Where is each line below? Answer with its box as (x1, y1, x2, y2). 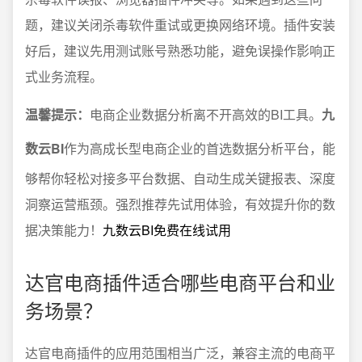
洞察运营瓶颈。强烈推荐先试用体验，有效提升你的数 (25, 195, 335, 214)
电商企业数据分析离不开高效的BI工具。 (90, 105, 322, 124)
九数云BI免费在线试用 (103, 221, 231, 240)
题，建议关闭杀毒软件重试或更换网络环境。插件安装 (25, 15, 335, 35)
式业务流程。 (25, 67, 103, 86)
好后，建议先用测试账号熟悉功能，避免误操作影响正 (25, 41, 335, 61)
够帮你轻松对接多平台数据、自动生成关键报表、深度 (25, 169, 335, 188)
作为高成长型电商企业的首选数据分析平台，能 (64, 139, 335, 158)
